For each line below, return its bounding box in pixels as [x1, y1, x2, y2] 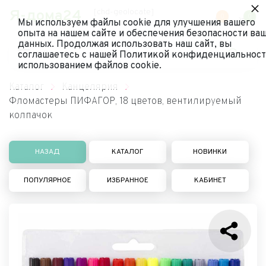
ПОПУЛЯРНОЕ [23, 175, 71, 185]
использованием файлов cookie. [18, 60, 161, 72]
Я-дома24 [9, 7, 81, 26]
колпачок [9, 109, 52, 122]
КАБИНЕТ [194, 175, 226, 185]
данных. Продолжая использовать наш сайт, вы [18, 39, 232, 50]
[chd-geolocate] [93, 7, 154, 17]
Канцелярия [62, 81, 118, 93]
